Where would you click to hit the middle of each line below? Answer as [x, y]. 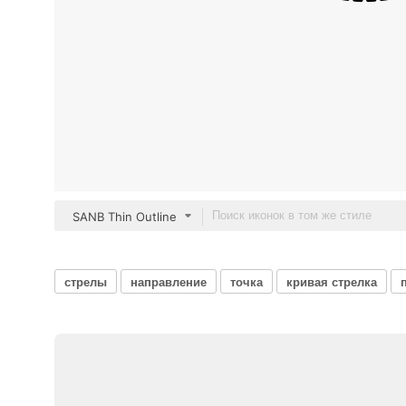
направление [169, 281]
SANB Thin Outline [125, 217]
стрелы [86, 281]
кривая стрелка [332, 281]
